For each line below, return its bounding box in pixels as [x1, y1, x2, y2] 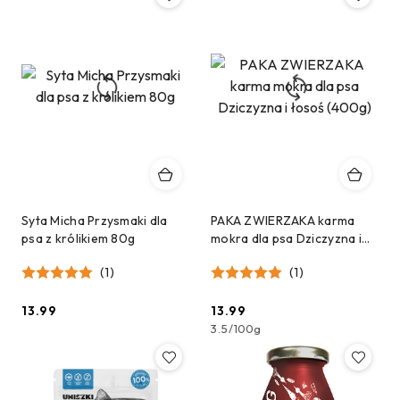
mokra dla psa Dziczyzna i [211, 229, 362, 246]
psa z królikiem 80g [21, 229, 136, 246]
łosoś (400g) [211, 247, 291, 264]
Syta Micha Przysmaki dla [21, 212, 168, 229]
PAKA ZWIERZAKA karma [211, 212, 355, 229]
